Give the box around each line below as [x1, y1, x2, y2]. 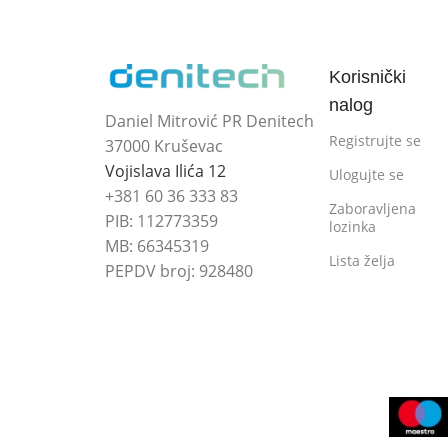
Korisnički [329, 66, 407, 87]
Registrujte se [329, 130, 422, 150]
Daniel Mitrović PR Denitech [105, 110, 314, 133]
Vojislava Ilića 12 [105, 160, 226, 183]
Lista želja [329, 250, 396, 270]
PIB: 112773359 [105, 210, 218, 233]
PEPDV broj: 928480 [105, 260, 253, 283]
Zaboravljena [329, 198, 417, 218]
